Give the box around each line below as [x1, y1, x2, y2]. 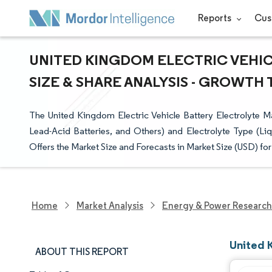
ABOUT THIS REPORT [35, 246, 129, 257]
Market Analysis [76, 199, 143, 211]
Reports [197, 12, 233, 24]
